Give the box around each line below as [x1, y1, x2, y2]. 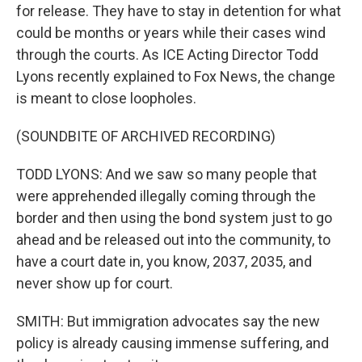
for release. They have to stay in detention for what [16, 2, 341, 19]
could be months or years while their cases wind [16, 24, 326, 41]
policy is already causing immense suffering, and [16, 335, 329, 351]
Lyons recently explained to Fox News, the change [16, 68, 335, 85]
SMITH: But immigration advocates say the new [16, 313, 320, 330]
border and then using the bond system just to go [16, 209, 332, 226]
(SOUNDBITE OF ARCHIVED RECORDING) [16, 128, 276, 145]
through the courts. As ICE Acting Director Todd [16, 46, 318, 63]
